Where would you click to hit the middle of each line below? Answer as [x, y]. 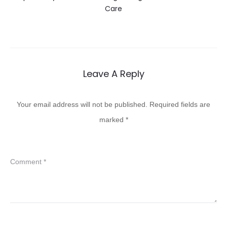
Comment [27, 161]
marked [112, 119]
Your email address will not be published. [82, 104]
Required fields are [180, 104]
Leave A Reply [113, 73]
